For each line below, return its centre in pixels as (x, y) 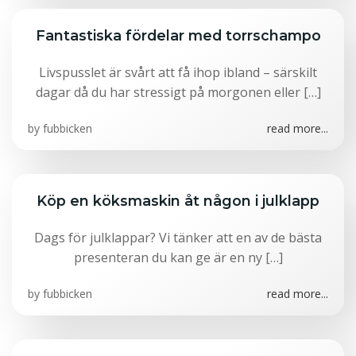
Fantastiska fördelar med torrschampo (178, 35)
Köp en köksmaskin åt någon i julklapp (178, 201)
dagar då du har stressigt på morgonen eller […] (178, 92)
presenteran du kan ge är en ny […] (178, 257)
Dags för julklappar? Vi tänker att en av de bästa (178, 238)
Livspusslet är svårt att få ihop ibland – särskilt (178, 72)
